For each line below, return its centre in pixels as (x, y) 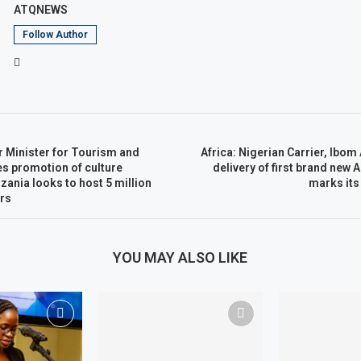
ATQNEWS (40, 10)
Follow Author (55, 35)
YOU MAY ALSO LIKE (180, 257)
